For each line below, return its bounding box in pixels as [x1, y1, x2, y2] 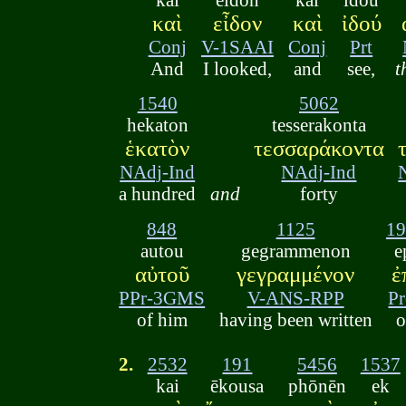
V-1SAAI [200, 35, 274, 57]
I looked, [202, 57, 272, 79]
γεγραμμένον [237, 261, 355, 286]
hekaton [126, 114, 188, 136]
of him [136, 308, 188, 330]
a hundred [119, 183, 197, 205]
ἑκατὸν [125, 136, 190, 161]
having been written [218, 308, 372, 330]
